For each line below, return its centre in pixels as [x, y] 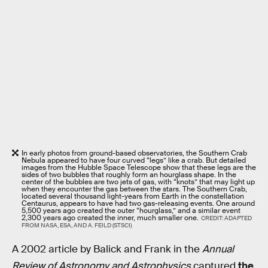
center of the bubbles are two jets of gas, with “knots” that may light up [138, 182]
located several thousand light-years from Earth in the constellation [133, 196]
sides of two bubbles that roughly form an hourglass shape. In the [129, 174]
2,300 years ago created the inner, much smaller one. [110, 217]
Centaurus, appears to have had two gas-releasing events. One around [138, 203]
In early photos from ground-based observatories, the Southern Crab [134, 153]
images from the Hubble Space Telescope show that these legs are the [139, 167]
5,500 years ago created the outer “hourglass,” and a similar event [131, 210]
